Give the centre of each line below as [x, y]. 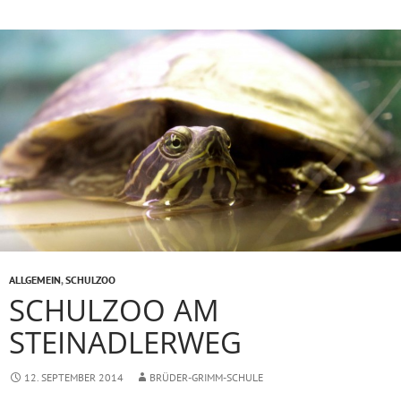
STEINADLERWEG [125, 343]
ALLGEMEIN [35, 280]
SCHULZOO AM [114, 311]
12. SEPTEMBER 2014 [74, 378]
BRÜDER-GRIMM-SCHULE [206, 378]
